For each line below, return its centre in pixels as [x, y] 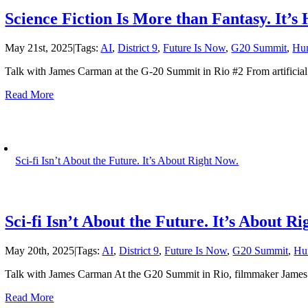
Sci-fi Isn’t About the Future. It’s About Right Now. [127, 160]
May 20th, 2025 [40, 250]
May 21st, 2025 [39, 47]
